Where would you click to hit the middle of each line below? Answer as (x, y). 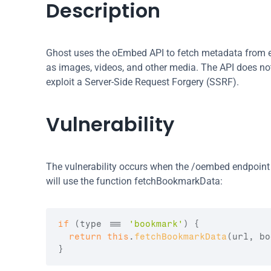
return (85, 237)
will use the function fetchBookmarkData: (134, 181)
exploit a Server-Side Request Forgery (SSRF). (142, 82)
